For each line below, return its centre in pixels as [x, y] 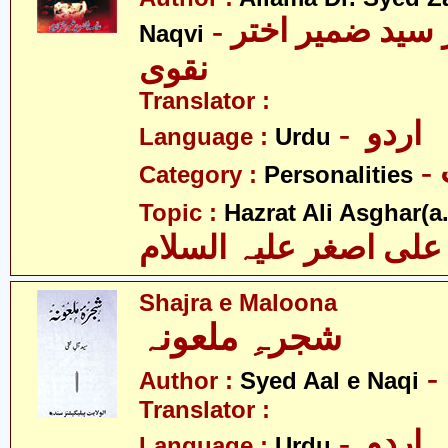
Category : [201, 175]
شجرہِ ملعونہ [240, 338]
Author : [189, 381]
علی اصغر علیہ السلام [290, 248]
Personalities [338, 175]
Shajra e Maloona [238, 303]
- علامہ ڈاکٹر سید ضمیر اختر [217, 31]
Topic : [181, 213]
